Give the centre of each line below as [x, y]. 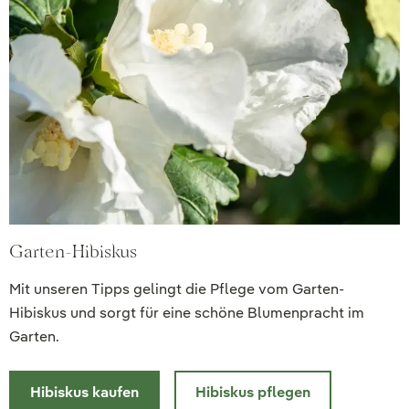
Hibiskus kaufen [84, 393]
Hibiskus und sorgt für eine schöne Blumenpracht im [187, 313]
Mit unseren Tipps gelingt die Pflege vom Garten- [177, 289]
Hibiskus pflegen [253, 393]
